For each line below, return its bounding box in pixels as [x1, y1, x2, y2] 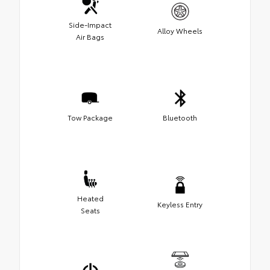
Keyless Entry [157, 199, 202, 210]
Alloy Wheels [157, 25, 202, 36]
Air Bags [76, 31, 104, 42]
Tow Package [67, 112, 113, 123]
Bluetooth [163, 112, 197, 123]
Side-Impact [69, 19, 111, 30]
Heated [77, 193, 104, 204]
